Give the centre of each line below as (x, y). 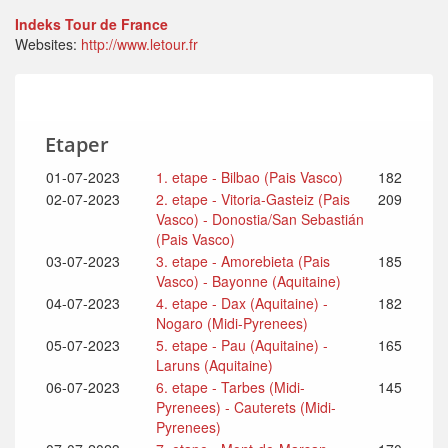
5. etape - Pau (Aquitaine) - (242, 345)
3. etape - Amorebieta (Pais (243, 261)
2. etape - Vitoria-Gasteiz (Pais (253, 199)
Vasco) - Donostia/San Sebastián (260, 219)
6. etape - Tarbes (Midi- (230, 387)
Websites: (48, 44)
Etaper (77, 144)
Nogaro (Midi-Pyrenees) (232, 323)
